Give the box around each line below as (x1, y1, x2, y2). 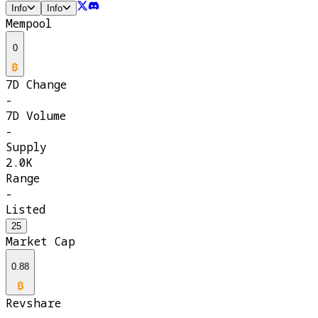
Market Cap (6, 234, 75, 250)
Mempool (6, 15, 52, 31)
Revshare (6, 295, 61, 312)
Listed (6, 202, 45, 218)
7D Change (6, 77, 67, 93)
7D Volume (6, 108, 66, 124)
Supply (6, 139, 47, 155)
